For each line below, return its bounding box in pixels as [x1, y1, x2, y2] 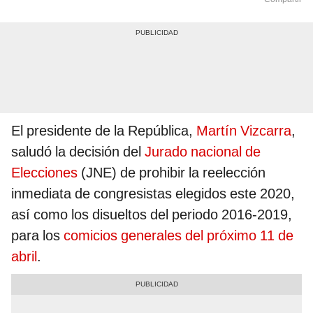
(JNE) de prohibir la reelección [78, 164, 265, 182]
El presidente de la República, [11, 122, 196, 140]
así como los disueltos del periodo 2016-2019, [11, 206, 292, 224]
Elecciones [11, 164, 78, 182]
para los [11, 227, 64, 245]
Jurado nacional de [145, 143, 261, 161]
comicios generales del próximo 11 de [64, 227, 293, 245]
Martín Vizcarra [196, 122, 291, 140]
